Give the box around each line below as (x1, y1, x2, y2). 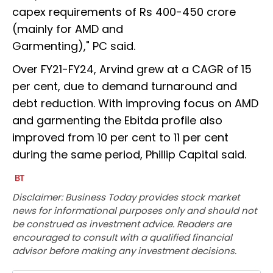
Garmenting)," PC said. (12, 38, 135, 54)
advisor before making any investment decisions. (12, 244, 236, 258)
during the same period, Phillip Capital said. (12, 147, 246, 163)
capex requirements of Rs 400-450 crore (12, 4, 236, 20)
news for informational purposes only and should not (12, 204, 257, 218)
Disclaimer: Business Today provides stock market (12, 191, 239, 204)
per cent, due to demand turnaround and (12, 79, 237, 94)
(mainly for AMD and (12, 21, 123, 37)
